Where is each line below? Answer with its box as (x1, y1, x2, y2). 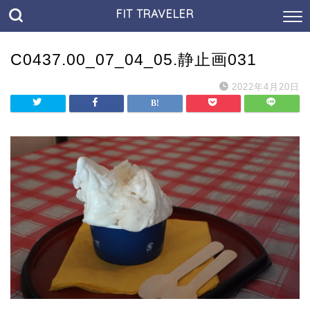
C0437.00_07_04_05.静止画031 (10, 51, 257, 69)
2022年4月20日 (232, 82, 300, 92)
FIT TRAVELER (116, 7, 194, 21)
